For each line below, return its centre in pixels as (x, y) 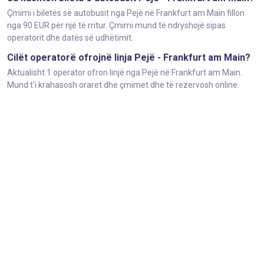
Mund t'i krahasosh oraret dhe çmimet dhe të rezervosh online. (123, 85)
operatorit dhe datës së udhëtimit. (70, 38)
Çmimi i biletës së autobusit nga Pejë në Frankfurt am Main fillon (126, 13)
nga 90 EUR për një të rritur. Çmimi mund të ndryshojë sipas (116, 25)
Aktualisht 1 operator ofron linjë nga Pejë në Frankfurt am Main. (125, 72)
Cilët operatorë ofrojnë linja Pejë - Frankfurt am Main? (129, 57)
